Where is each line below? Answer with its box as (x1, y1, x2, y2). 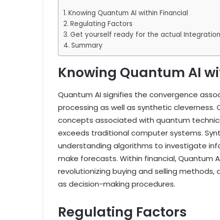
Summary (71, 41, 103, 51)
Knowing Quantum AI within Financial (68, 8, 188, 18)
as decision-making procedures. (58, 178, 175, 189)
